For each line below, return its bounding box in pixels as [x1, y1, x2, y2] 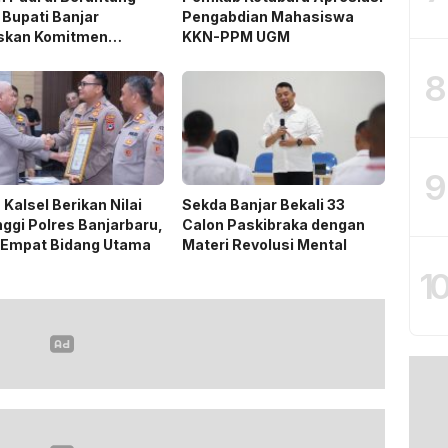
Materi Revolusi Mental [181, 235, 347, 253]
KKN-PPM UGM [181, 27, 290, 45]
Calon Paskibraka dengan [181, 215, 365, 233]
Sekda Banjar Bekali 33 [181, 195, 345, 213]
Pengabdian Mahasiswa [181, 7, 354, 25]
